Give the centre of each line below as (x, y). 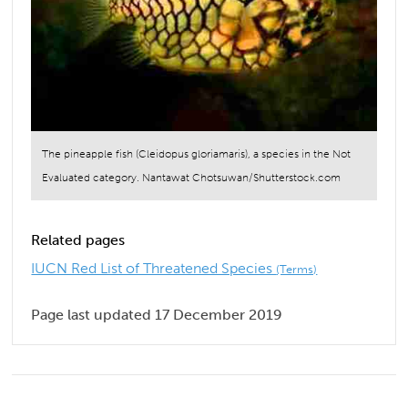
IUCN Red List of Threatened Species (154, 268)
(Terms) (297, 269)
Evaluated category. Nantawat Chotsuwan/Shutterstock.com (192, 178)
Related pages (78, 240)
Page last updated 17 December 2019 (157, 314)
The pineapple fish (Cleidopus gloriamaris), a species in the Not (197, 154)
